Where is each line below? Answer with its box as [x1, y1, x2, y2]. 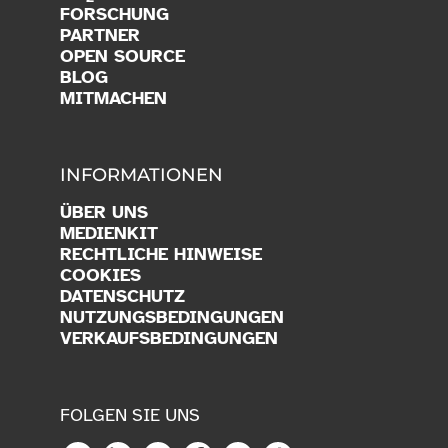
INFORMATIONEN [60, 163, 223, 186]
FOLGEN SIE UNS [60, 403, 200, 426]
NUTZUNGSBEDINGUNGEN [60, 305, 284, 328]
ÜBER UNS [60, 200, 148, 223]
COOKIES [60, 263, 141, 286]
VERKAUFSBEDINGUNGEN [60, 326, 278, 349]
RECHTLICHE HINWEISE [60, 242, 262, 265]
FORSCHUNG [60, 2, 169, 25]
